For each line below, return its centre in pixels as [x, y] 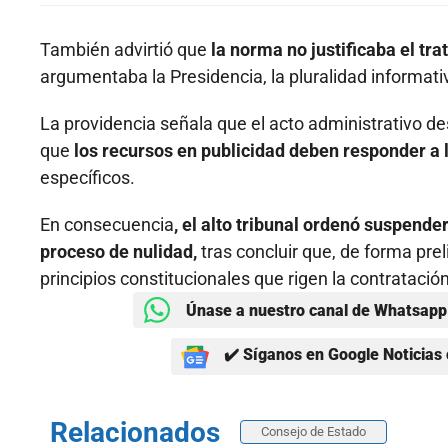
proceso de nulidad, [118, 252]
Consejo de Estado [313, 432]
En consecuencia [107, 225]
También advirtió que [125, 50]
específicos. [87, 178]
